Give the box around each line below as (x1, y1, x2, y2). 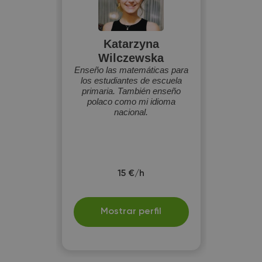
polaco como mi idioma (87, 96, 175, 106)
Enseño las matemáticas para (74, 65, 188, 75)
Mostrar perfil (101, 207, 161, 216)
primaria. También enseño (81, 86, 181, 96)
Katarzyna (103, 37, 159, 50)
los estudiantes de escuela (80, 75, 182, 85)
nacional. (114, 107, 148, 117)
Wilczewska (98, 51, 164, 64)
